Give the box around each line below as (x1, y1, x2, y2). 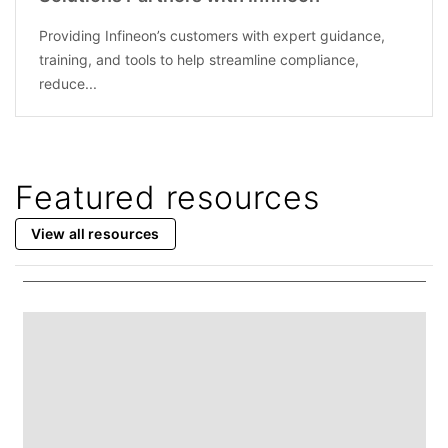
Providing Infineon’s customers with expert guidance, (38, 27, 385, 45)
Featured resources (15, 178, 320, 218)
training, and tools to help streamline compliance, (38, 51, 359, 69)
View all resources (31, 225, 160, 243)
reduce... (38, 75, 97, 93)
